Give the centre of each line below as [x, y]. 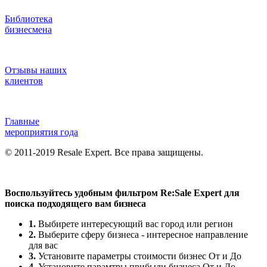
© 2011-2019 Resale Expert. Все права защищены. [104, 153]
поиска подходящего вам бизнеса [75, 204]
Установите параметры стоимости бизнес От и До [139, 256]
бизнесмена [28, 30]
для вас [43, 246]
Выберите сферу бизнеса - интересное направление [142, 235]
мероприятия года [41, 132]
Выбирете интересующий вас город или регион [134, 224]
